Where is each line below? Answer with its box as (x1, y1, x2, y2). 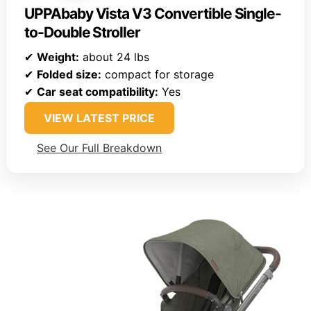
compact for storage (101, 67, 214, 81)
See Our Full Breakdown (37, 140, 162, 155)
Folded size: (37, 67, 101, 81)
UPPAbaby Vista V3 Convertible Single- (24, 4, 282, 22)
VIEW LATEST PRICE (44, 110, 155, 125)
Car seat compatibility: (37, 84, 158, 99)
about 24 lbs (79, 49, 149, 64)
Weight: (37, 49, 79, 64)
